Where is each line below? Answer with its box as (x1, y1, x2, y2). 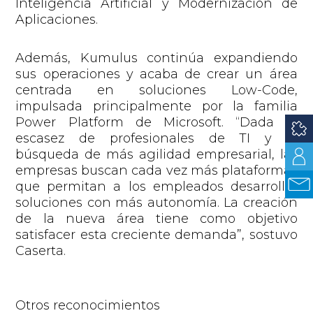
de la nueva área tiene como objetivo (15, 210, 298, 226)
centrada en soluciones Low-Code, (15, 82, 298, 98)
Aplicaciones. (15, 11, 99, 27)
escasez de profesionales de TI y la (15, 130, 298, 146)
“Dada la (235, 114, 298, 130)
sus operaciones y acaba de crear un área (15, 66, 298, 82)
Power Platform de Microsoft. (15, 114, 236, 130)
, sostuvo (242, 226, 298, 242)
